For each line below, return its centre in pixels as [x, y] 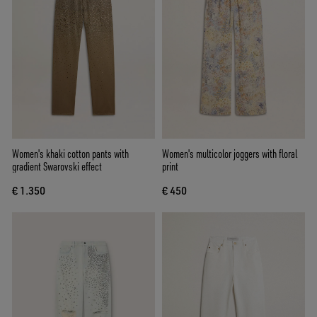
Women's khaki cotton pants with [70, 154]
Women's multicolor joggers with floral [230, 154]
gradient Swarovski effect [57, 167]
